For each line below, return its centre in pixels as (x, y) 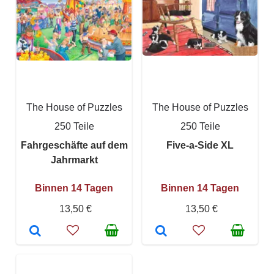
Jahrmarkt (74, 160)
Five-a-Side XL (200, 145)
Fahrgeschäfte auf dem (74, 145)
